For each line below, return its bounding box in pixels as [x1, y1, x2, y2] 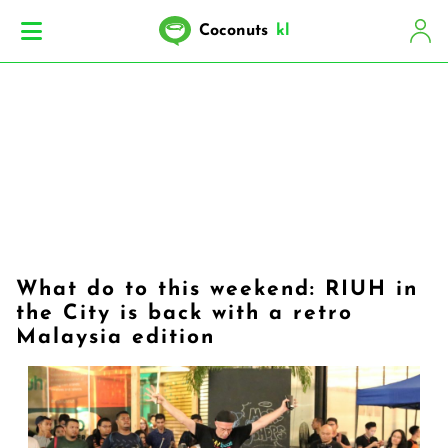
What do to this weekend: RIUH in [16, 279, 418, 300]
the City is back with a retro [16, 303, 353, 324]
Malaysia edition [16, 327, 215, 348]
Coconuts [198, 23, 268, 39]
